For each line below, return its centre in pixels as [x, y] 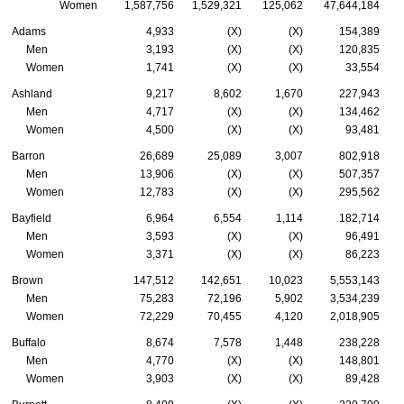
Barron [28, 156]
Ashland [32, 93]
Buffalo [29, 342]
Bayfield [32, 218]
